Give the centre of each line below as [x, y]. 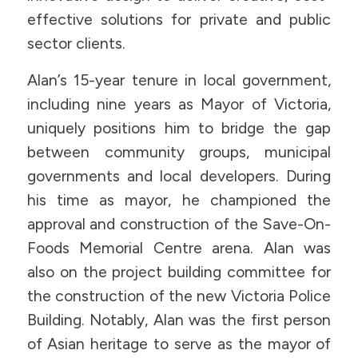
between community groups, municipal [179, 153]
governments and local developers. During [179, 177]
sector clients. [76, 43]
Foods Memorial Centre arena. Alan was [179, 249]
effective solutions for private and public [179, 19]
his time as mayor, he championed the [179, 201]
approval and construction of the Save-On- [179, 225]
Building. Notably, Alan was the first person [179, 320]
